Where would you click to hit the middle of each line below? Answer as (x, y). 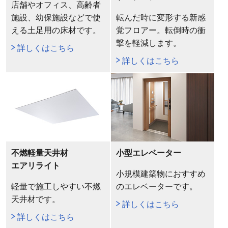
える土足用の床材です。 (56, 31)
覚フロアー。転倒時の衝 (161, 31)
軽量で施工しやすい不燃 (56, 186)
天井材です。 (35, 199)
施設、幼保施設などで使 (56, 18)
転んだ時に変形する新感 (161, 18)
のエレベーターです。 (156, 186)
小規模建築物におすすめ (161, 174)
